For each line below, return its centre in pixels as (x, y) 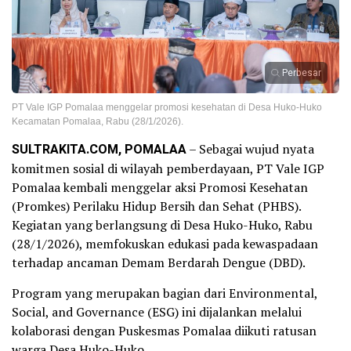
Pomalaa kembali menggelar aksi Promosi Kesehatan (160, 187)
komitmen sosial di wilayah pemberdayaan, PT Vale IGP (168, 168)
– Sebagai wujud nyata (250, 148)
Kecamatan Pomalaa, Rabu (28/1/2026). (98, 121)
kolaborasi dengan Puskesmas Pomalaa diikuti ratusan (164, 330)
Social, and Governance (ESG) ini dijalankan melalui (157, 311)
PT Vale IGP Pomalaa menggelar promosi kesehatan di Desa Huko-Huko (167, 107)
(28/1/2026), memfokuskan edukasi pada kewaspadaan (165, 243)
